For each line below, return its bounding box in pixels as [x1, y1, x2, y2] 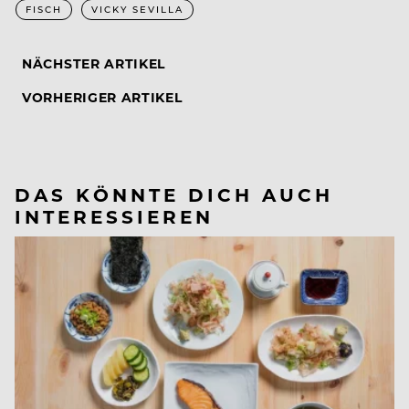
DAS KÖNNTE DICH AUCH [15, 182, 333, 207]
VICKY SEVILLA [91, 3, 184, 16]
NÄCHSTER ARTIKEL [22, 55, 166, 73]
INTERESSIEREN [15, 204, 214, 229]
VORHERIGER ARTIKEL [22, 89, 183, 107]
